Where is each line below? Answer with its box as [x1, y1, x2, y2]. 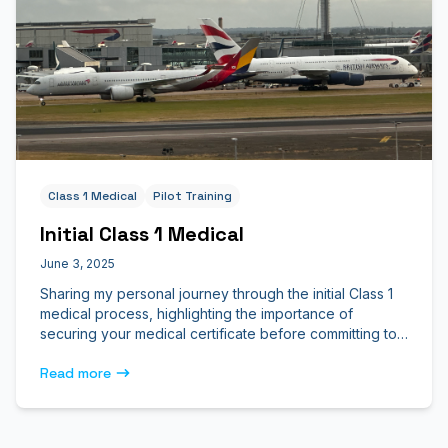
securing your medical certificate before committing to [40, 325, 397, 342]
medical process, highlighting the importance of [40, 305, 353, 322]
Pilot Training [153, 188, 232, 204]
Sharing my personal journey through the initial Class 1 [40, 285, 393, 302]
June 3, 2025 [40, 256, 115, 271]
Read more [40, 364, 111, 382]
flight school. [40, 345, 123, 362]
